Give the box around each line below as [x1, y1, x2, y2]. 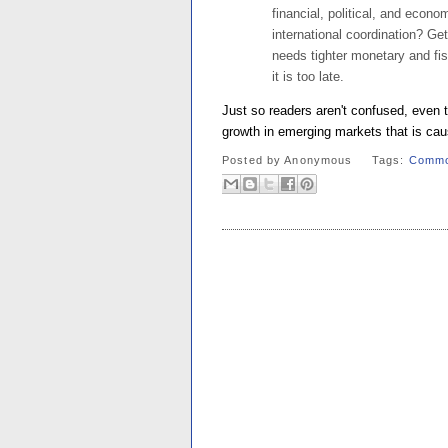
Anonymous [284, 154, 353, 167]
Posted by [222, 154, 285, 167]
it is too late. [272, 68, 344, 84]
